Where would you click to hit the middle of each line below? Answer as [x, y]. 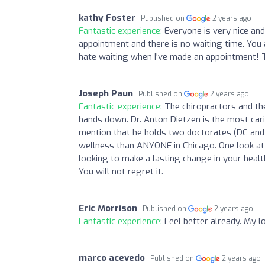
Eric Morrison [108, 208]
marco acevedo [112, 258]
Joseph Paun [106, 93]
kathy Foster [107, 17]
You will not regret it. [121, 171]
